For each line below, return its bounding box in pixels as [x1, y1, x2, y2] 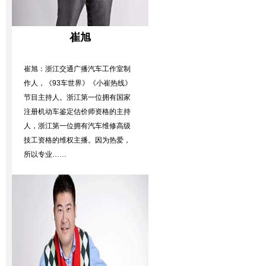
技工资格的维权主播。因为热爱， [24, 136, 131, 144]
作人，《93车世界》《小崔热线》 [24, 79, 132, 87]
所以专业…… [24, 150, 66, 159]
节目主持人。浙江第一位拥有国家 [24, 93, 131, 102]
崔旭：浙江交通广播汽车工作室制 [24, 65, 131, 73]
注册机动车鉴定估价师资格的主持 [24, 107, 131, 116]
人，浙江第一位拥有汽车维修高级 [24, 122, 131, 130]
